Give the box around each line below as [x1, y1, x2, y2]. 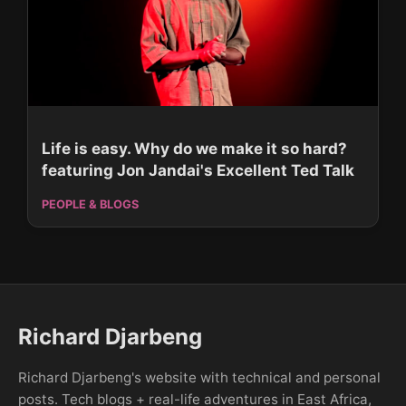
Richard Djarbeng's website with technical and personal [18, 369, 381, 386]
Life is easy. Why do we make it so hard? [42, 139, 347, 158]
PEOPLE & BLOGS [42, 197, 139, 211]
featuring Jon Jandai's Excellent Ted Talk [42, 160, 354, 179]
